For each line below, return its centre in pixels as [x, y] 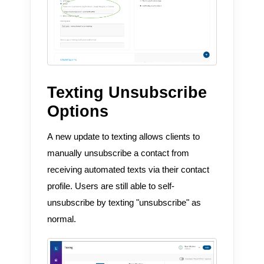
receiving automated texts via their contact [128, 169]
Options [77, 111]
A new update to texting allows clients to [123, 136]
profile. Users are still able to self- [110, 186]
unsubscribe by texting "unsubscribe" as [124, 202]
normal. [61, 219]
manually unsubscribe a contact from [118, 153]
